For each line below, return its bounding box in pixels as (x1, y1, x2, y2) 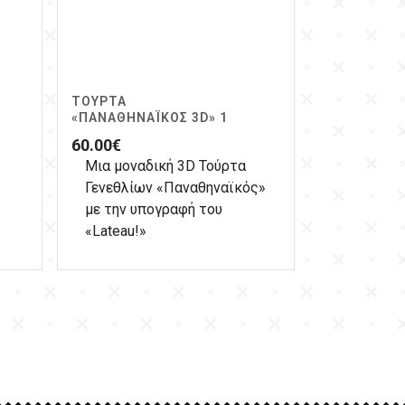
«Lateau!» (85, 222, 146, 240)
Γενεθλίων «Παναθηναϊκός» (85, 179, 266, 197)
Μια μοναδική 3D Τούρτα (85, 157, 246, 175)
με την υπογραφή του (85, 201, 222, 219)
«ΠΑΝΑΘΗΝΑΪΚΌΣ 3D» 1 (71, 110, 228, 126)
